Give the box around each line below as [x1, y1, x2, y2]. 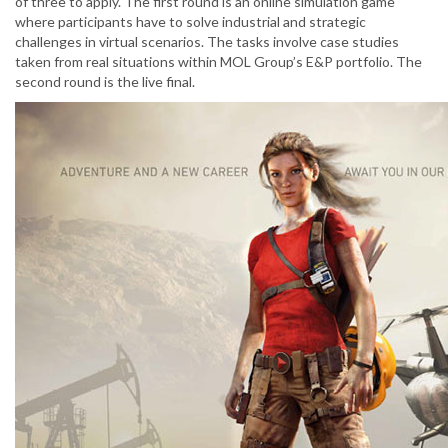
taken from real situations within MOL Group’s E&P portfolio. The [15, 53, 422, 71]
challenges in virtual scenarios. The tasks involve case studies [15, 33, 399, 51]
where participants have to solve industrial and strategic [15, 13, 366, 31]
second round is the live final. [15, 73, 195, 91]
